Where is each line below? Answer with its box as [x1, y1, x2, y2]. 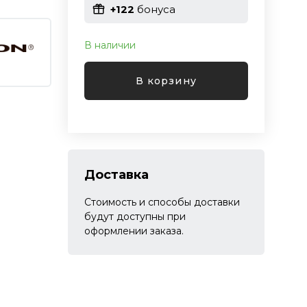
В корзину [136, 74, 197, 87]
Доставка [84, 167, 149, 182]
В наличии [84, 39, 136, 51]
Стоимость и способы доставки [84, 196, 240, 208]
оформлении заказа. [84, 225, 184, 237]
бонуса [134, 2, 175, 16]
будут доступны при [84, 210, 186, 223]
